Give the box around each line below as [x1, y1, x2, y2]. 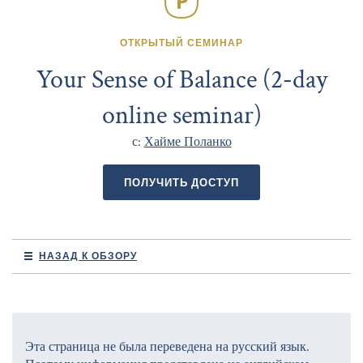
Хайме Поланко [143, 133, 232, 151]
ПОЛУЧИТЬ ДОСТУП [124, 174, 239, 190]
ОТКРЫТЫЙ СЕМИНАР [120, 35, 243, 49]
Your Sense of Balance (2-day [36, 62, 327, 96]
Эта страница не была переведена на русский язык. [25, 338, 310, 356]
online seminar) [101, 98, 262, 132]
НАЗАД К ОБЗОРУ [39, 248, 137, 263]
